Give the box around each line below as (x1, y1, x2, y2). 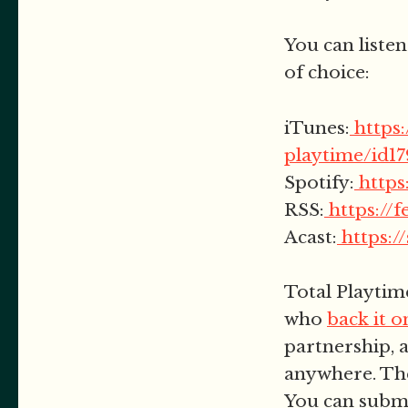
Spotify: (284, 171, 354, 193)
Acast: (284, 226, 337, 248)
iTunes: (284, 117, 350, 138)
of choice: (284, 62, 370, 84)
